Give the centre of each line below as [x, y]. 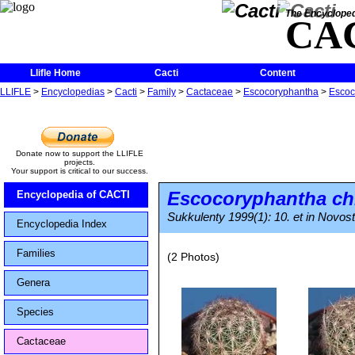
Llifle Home [55, 73]
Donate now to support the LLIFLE [79, 153]
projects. [79, 162]
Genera [33, 282]
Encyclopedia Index [62, 224]
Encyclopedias [73, 92]
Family [162, 92]
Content [277, 73]
